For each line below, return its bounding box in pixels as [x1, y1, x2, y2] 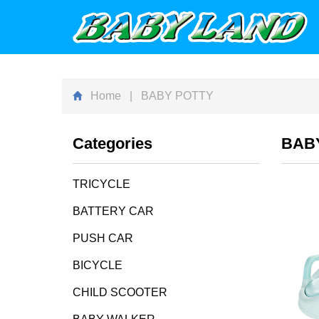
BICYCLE [73, 259, 122, 271]
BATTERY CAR [73, 205, 154, 217]
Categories [73, 135, 152, 152]
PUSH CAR [73, 232, 133, 244]
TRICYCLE [73, 178, 130, 190]
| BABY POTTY [121, 90, 214, 102]
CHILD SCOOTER [73, 286, 167, 298]
